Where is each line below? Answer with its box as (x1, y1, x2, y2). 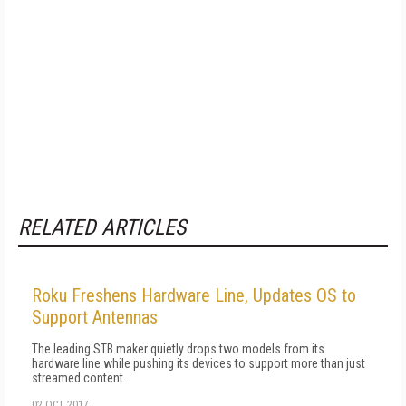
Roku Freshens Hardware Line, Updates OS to (32, 285, 356, 306)
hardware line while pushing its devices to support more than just (32, 356, 365, 371)
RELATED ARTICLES (18, 215, 186, 240)
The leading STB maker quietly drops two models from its (32, 342, 324, 356)
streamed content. (32, 371, 126, 385)
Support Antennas (32, 306, 158, 328)
